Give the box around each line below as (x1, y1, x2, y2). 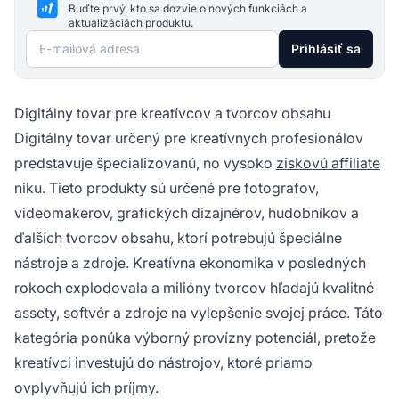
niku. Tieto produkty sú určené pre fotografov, (14, 179, 319, 198)
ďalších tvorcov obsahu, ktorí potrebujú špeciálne (14, 229, 342, 248)
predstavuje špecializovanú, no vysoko (14, 154, 276, 173)
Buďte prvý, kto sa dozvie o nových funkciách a (69, 2, 307, 16)
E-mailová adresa (25, 33, 142, 52)
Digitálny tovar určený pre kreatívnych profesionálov (14, 129, 363, 148)
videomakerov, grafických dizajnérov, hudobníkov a (14, 204, 359, 223)
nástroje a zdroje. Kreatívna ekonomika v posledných (14, 254, 366, 273)
